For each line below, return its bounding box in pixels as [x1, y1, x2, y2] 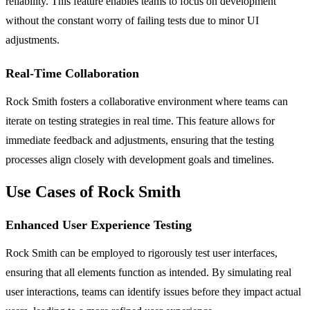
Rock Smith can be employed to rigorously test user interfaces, [6, 247, 277, 259]
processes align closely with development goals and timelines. [6, 153, 274, 165]
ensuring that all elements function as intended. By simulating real [6, 266, 291, 279]
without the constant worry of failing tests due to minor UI [6, 14, 259, 26]
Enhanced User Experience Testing [6, 218, 192, 232]
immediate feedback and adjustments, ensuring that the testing [6, 134, 274, 146]
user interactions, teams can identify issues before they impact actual [6, 286, 301, 298]
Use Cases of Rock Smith [6, 183, 181, 201]
